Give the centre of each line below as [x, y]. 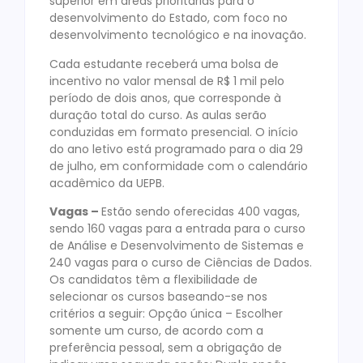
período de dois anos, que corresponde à [165, 98]
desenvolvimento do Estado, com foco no [169, 18]
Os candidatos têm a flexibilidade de [154, 280]
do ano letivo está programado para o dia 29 [176, 149]
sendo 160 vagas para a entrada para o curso [177, 229]
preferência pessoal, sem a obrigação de [166, 348]
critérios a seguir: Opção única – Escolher [166, 314]
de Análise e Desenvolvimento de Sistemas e [177, 246]
